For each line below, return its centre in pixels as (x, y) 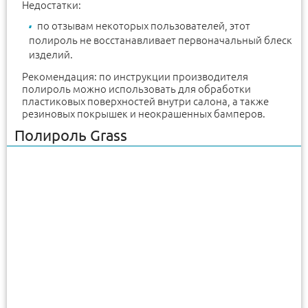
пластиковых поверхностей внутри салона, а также (145, 102)
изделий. (51, 55)
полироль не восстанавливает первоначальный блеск (161, 41)
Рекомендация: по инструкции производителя (135, 77)
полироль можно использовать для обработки (136, 89)
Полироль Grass (71, 135)
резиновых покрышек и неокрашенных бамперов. (144, 114)
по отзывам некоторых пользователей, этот (144, 26)
